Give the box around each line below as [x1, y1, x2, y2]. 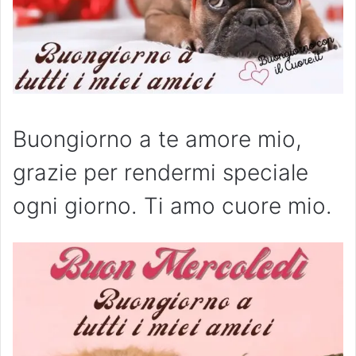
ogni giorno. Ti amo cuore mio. [13, 192, 332, 219]
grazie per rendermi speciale [13, 158, 308, 186]
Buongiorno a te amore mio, [13, 125, 302, 153]
